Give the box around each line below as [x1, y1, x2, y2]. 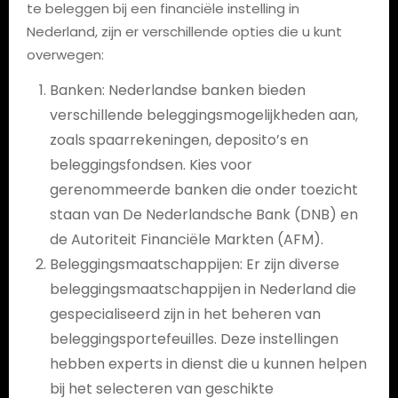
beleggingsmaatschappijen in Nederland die [49, 278, 356, 299]
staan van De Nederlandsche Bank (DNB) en [49, 203, 358, 225]
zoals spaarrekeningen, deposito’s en [49, 129, 308, 150]
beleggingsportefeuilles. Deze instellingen [49, 328, 338, 349]
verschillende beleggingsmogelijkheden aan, [49, 104, 358, 125]
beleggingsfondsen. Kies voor [49, 154, 252, 175]
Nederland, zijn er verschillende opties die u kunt [26, 21, 342, 41]
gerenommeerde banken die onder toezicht [49, 179, 358, 200]
